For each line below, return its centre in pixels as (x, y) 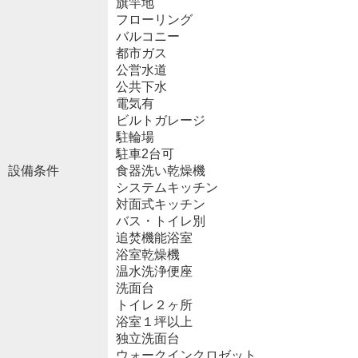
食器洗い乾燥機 (160, 170)
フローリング (154, 19)
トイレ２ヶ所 (154, 304)
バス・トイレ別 (160, 221)
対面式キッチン (160, 204)
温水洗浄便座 (154, 271)
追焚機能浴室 (154, 237)
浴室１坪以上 (154, 321)
